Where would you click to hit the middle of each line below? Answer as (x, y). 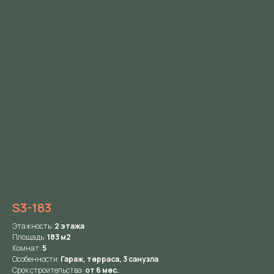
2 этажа (69, 226)
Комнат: (27, 248)
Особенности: (36, 259)
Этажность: (33, 226)
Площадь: (30, 237)
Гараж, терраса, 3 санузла (109, 259)
